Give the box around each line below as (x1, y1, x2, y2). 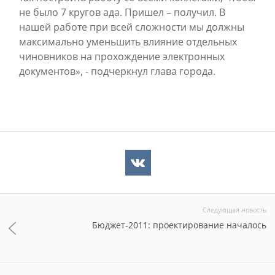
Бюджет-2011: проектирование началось (92, 219, 266, 231)
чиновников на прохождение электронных (19, 50, 225, 63)
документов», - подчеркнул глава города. (19, 64, 215, 78)
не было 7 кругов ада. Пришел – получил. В (19, 6, 225, 19)
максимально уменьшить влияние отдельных (19, 35, 237, 48)
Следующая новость (203, 205, 266, 214)
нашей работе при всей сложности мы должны (19, 20, 244, 34)
